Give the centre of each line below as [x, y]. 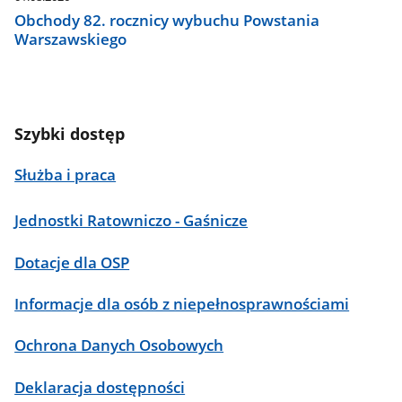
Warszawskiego [71, 39]
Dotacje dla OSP [72, 262]
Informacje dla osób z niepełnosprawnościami [182, 303]
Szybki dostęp [70, 134]
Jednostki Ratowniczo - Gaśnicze [131, 221]
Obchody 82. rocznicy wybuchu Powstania [167, 21]
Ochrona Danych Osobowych [119, 345]
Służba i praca [66, 174]
